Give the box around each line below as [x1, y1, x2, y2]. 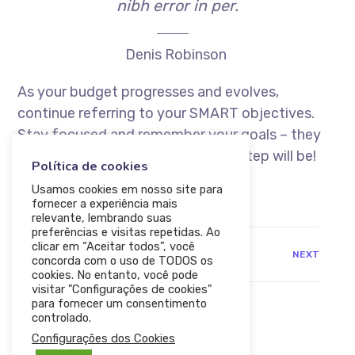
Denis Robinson [124, 46, 227, 64]
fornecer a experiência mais [32, 197, 177, 211]
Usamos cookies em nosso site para [32, 182, 223, 197]
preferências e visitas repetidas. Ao [32, 225, 220, 239]
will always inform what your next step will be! [17, 147, 317, 166]
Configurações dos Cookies [32, 331, 175, 345]
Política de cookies [32, 158, 148, 175]
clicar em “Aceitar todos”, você [32, 239, 195, 254]
